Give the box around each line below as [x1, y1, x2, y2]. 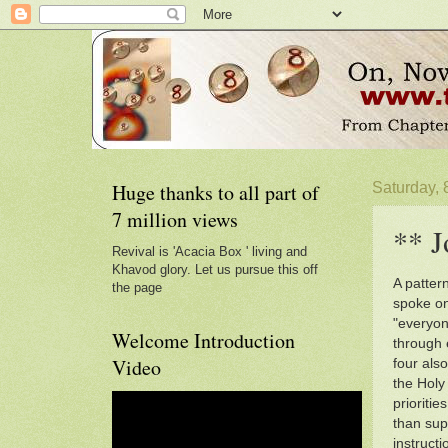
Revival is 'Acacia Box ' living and [112, 244, 307, 259]
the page [112, 280, 162, 295]
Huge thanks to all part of [112, 179, 319, 206]
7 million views [112, 206, 238, 233]
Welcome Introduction [112, 327, 295, 354]
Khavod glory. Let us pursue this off [112, 262, 318, 277]
